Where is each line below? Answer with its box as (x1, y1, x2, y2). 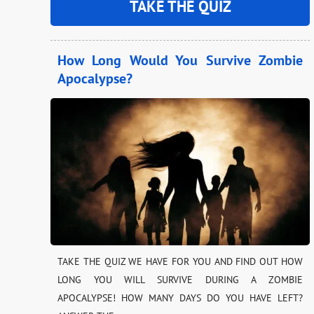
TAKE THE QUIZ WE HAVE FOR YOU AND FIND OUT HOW (57, 254, 303, 268)
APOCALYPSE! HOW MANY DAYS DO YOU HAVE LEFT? (57, 291, 303, 304)
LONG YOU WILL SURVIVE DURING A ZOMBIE (57, 273, 303, 286)
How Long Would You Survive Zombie (57, 50, 303, 69)
